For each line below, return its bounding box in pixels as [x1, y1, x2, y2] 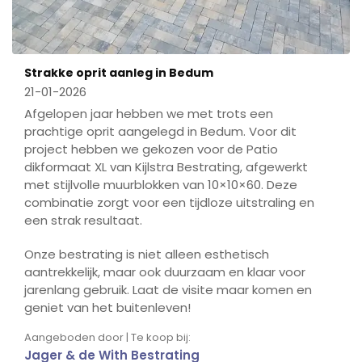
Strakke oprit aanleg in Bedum [24, 65, 213, 82]
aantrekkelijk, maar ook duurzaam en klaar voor [24, 263, 305, 281]
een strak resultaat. [24, 212, 142, 229]
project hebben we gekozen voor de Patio [24, 141, 278, 158]
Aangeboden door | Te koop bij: [24, 330, 191, 346]
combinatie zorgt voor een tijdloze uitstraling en [24, 194, 314, 212]
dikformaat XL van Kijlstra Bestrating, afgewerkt [24, 158, 308, 176]
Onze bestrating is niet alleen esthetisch [24, 246, 269, 263]
